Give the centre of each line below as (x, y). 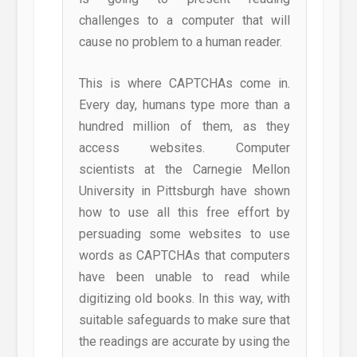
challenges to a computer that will (184, 20)
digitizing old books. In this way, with (184, 299)
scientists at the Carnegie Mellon (184, 170)
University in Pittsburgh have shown (184, 191)
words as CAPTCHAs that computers (184, 256)
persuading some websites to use (184, 234)
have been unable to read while (184, 277)
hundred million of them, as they (184, 127)
